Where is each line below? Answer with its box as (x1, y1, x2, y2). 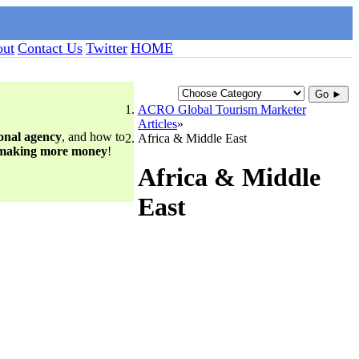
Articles (138, 117, 177, 131)
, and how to (62, 130, 125, 143)
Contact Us (18, 40, 83, 56)
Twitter (86, 40, 127, 56)
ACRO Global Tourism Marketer (138, 103, 306, 116)
